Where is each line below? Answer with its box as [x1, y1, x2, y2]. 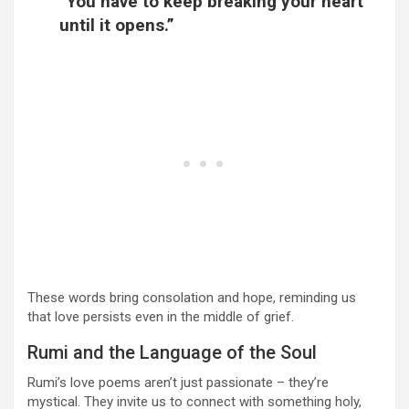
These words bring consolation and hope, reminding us [27, 289, 356, 307]
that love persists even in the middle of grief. [27, 309, 294, 326]
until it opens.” [59, 15, 174, 37]
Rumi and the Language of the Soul [27, 341, 317, 364]
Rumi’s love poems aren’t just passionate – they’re [27, 374, 329, 392]
